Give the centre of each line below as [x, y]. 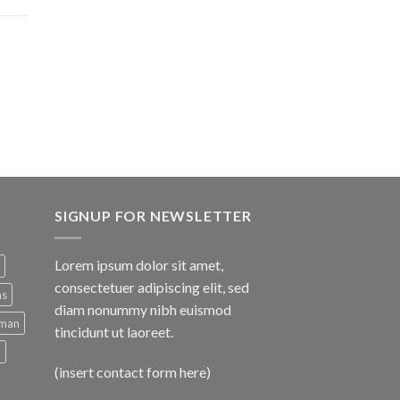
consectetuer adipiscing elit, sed [152, 287]
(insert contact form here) [133, 372]
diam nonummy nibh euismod [143, 309]
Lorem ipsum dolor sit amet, [139, 264]
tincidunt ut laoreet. [114, 331]
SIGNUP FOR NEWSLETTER [153, 216]
